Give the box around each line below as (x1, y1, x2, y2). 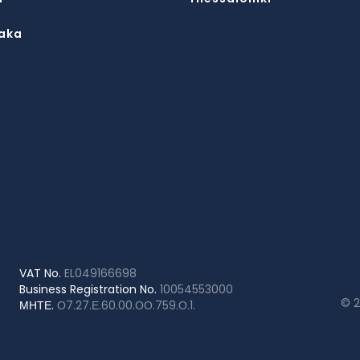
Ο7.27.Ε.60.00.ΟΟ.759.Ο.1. (57, 297, 195, 313)
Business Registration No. (19, 281, 157, 297)
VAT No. (19, 265, 61, 281)
